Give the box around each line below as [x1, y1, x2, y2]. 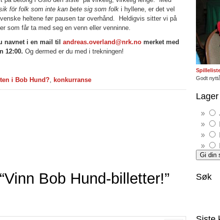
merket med [141, 38, 179, 46]
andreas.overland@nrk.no [63, 38, 141, 46]
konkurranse [54, 76, 91, 83]
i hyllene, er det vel [119, 5, 175, 13]
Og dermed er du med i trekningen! [23, 48, 124, 55]
